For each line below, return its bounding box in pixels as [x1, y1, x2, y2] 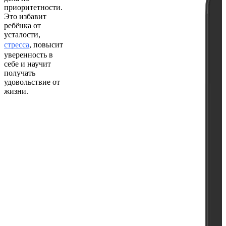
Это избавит [4, 12, 46, 21]
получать [4, 68, 35, 77]
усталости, [4, 30, 40, 39]
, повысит [29, 40, 63, 49]
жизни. [4, 86, 28, 95]
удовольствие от [4, 77, 60, 86]
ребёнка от [4, 21, 41, 30]
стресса [4, 40, 29, 49]
